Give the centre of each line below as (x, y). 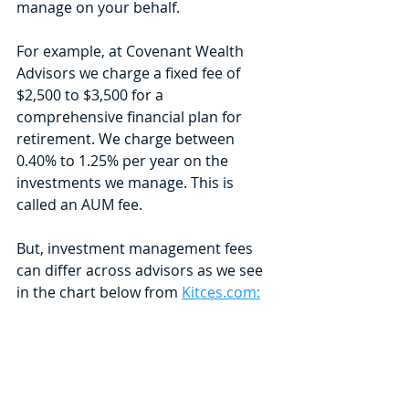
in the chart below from (99, 293)
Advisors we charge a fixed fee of (130, 73)
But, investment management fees (136, 249)
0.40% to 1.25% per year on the (124, 161)
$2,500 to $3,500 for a (92, 95)
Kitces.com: (221, 293)
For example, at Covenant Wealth (132, 52)
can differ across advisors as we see (142, 271)
